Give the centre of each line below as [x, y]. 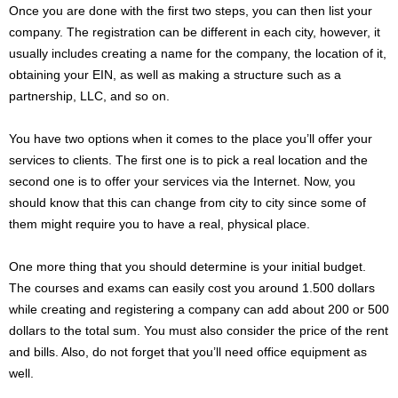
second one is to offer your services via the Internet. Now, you [182, 182]
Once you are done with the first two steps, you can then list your [191, 11]
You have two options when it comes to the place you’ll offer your [191, 139]
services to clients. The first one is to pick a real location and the [188, 160]
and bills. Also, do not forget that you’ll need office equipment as [188, 352]
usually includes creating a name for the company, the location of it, [198, 54]
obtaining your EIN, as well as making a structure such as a [175, 75]
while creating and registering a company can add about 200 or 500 [199, 310]
